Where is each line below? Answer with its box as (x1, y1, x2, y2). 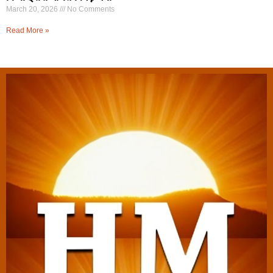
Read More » (6, 26, 49, 35)
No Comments (65, 4, 115, 13)
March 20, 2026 (6, 4, 60, 13)
